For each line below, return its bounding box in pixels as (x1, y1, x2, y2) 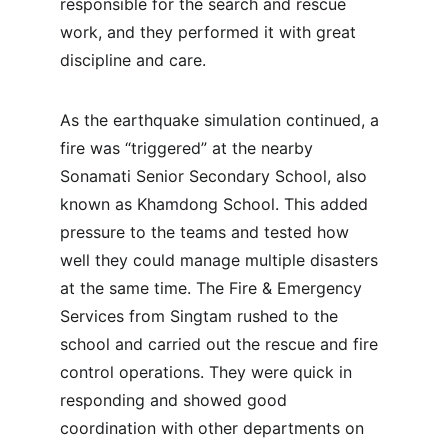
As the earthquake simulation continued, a (60, 110, 384, 130)
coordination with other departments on (60, 418, 369, 438)
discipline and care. (60, 50, 206, 70)
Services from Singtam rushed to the (60, 306, 343, 326)
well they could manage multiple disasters (60, 250, 383, 270)
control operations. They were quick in (60, 362, 357, 382)
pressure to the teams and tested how (60, 222, 354, 242)
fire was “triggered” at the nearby (60, 138, 318, 158)
